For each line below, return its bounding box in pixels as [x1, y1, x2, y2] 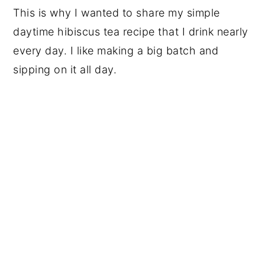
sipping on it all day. [13, 63, 117, 76]
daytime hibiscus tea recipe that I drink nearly [13, 25, 248, 38]
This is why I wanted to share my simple [13, 6, 220, 19]
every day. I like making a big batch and [13, 44, 219, 57]
